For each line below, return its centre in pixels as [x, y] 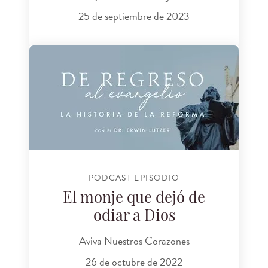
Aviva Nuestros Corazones [134, 241]
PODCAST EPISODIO [134, 178]
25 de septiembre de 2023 [134, 16]
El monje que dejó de [134, 199]
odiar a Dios [134, 217]
